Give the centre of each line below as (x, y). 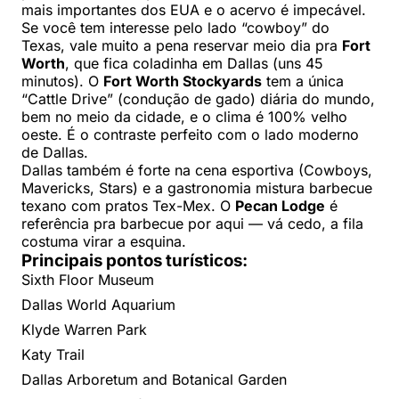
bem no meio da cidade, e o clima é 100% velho (184, 116)
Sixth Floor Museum (88, 279)
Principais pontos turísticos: (134, 260)
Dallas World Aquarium (98, 304)
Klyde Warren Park (84, 329)
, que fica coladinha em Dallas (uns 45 (194, 63)
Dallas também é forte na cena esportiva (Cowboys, (197, 170)
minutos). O (62, 81)
